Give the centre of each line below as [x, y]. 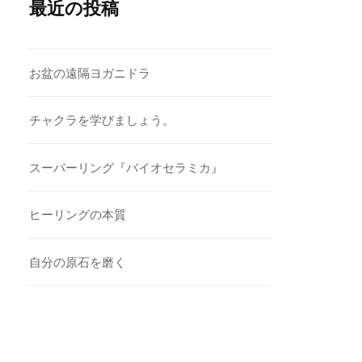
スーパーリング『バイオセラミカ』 [126, 167]
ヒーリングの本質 [78, 215]
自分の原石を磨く [78, 262]
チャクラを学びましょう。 [102, 120]
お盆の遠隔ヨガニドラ [90, 73]
